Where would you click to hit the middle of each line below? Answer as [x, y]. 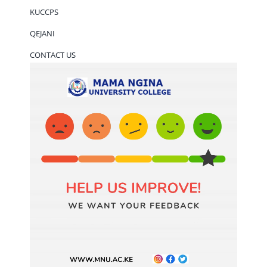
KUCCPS [44, 12]
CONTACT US [52, 55]
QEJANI [42, 33]
